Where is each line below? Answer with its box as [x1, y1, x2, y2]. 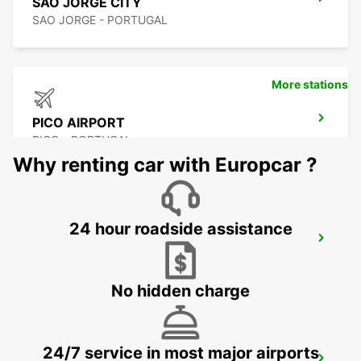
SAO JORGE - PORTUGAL [32, 13, 168, 27]
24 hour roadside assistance [68, 219, 293, 239]
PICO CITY [32, 234, 98, 251]
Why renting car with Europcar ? [13, 153, 317, 177]
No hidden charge [111, 281, 250, 301]
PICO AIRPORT [32, 114, 125, 131]
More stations [272, 77, 348, 92]
